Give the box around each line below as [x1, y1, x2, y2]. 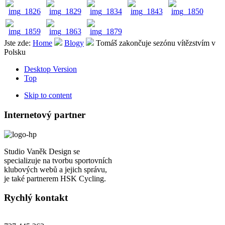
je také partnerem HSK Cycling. [4, 174, 106, 183]
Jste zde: [4, 39, 33, 48]
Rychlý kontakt [4, 192, 68, 203]
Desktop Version [24, 65, 77, 74]
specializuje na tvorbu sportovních [4, 156, 112, 165]
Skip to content [24, 91, 72, 100]
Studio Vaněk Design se [4, 147, 80, 156]
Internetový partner [4, 109, 85, 120]
